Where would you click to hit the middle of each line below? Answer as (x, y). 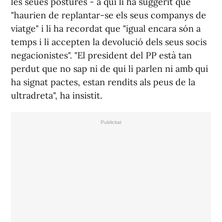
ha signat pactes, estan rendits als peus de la (103, 82)
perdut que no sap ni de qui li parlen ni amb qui (110, 69)
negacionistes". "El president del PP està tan (101, 55)
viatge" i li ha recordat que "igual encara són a (106, 29)
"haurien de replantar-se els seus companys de (109, 15)
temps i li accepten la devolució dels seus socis (109, 42)
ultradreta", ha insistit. (56, 96)
